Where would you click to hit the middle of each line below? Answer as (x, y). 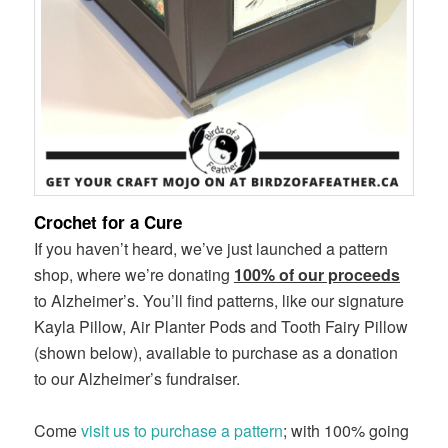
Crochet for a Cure (108, 222)
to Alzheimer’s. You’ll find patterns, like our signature (219, 301)
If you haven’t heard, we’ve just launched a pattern (211, 249)
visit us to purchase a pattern (182, 431)
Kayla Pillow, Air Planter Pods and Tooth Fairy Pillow (221, 327)
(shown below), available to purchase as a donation (216, 353)
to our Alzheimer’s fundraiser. (137, 379)
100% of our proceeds (317, 275)
